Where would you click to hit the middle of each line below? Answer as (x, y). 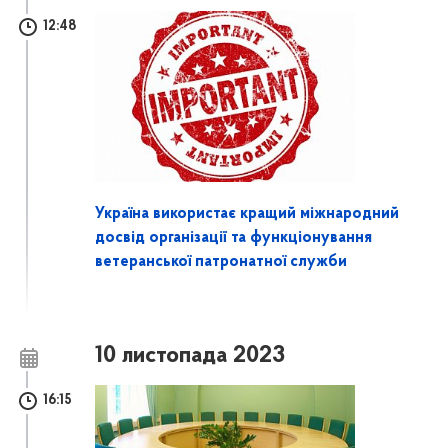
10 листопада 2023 (190, 355)
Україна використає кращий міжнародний (247, 213)
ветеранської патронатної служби (221, 261)
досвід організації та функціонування (234, 237)
